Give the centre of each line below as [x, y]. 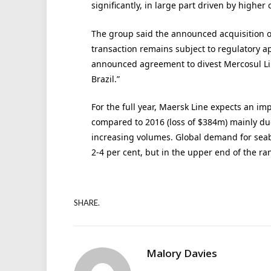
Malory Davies [182, 253]
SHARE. [87, 202]
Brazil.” [105, 79]
